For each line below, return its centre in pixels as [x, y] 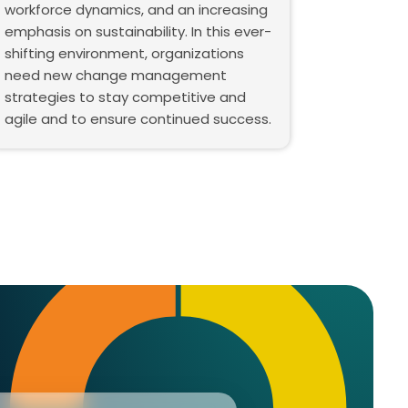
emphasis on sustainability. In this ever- [138, 32]
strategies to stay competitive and [125, 97]
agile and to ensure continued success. [138, 119]
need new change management [115, 76]
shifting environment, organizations [124, 54]
